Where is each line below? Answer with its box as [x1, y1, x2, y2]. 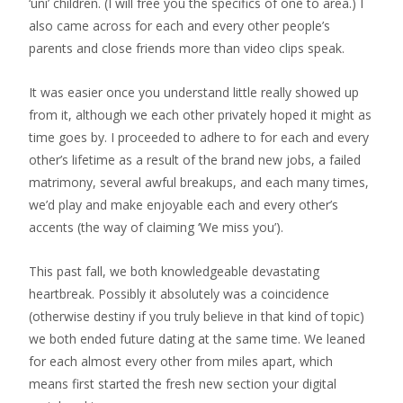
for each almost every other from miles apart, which [29, 353, 333, 370]
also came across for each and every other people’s [29, 17, 330, 34]
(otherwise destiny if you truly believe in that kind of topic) [29, 308, 364, 325]
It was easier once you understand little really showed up [29, 84, 359, 101]
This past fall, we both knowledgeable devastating [29, 263, 319, 280]
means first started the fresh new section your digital [29, 375, 336, 392]
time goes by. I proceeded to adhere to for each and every [29, 129, 369, 146]
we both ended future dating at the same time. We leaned [29, 330, 365, 347]
